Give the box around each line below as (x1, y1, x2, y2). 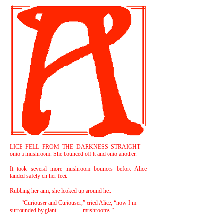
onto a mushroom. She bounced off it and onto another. (10, 151, 137, 157)
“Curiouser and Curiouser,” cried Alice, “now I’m (10, 199, 136, 206)
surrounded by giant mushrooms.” (10, 207, 114, 214)
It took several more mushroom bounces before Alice (10, 165, 147, 172)
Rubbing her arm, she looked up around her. (10, 187, 113, 194)
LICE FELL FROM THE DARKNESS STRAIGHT (10, 143, 140, 150)
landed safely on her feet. (10, 173, 67, 179)
